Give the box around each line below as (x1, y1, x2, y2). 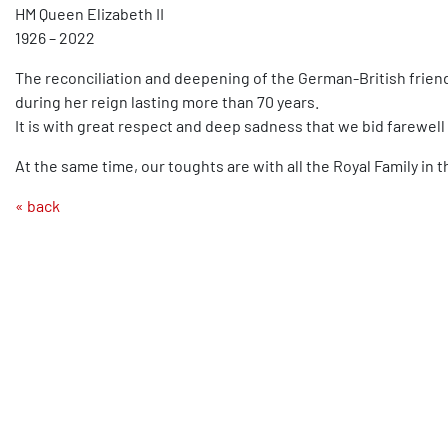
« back (15, 196, 60, 216)
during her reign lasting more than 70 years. (15, 92, 319, 112)
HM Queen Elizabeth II (15, 4, 164, 24)
